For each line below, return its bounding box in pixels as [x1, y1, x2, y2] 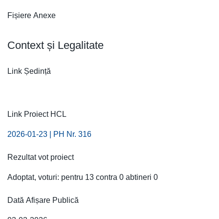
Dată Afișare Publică [7, 196, 79, 204]
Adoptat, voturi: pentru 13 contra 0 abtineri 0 [7, 173, 158, 181]
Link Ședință [7, 67, 51, 75]
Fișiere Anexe [7, 11, 56, 20]
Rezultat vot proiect [7, 153, 74, 161]
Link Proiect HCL [7, 110, 66, 118]
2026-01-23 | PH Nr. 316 [7, 130, 91, 138]
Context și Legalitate [7, 39, 104, 51]
